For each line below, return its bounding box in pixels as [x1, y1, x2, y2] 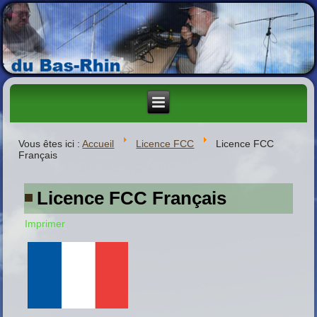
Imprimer [25, 217, 66, 229]
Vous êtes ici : [18, 137, 83, 149]
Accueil [82, 137, 115, 149]
